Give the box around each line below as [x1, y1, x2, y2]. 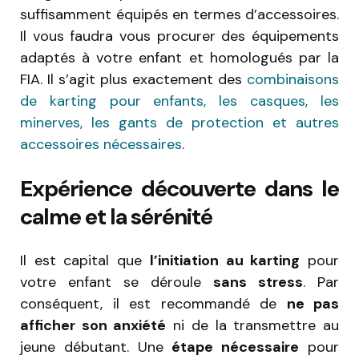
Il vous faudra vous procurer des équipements [20, 26, 339, 46]
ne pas [286, 293, 339, 313]
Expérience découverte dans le [20, 173, 339, 204]
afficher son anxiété [20, 315, 167, 335]
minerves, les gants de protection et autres [20, 112, 339, 132]
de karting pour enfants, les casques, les [20, 91, 339, 111]
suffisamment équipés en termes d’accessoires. [20, 4, 339, 24]
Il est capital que [20, 250, 150, 270]
